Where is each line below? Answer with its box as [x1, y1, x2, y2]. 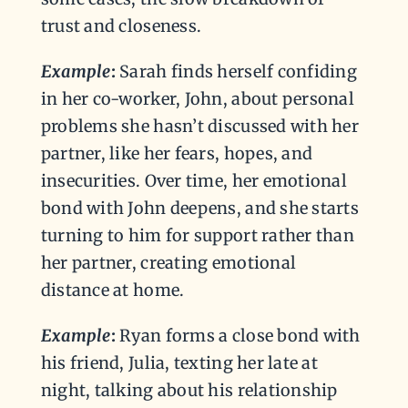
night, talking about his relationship [40, 379, 338, 401]
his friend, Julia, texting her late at [40, 352, 319, 373]
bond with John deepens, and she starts [40, 197, 360, 219]
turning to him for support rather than [40, 224, 355, 246]
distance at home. [40, 279, 185, 301]
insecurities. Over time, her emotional [40, 169, 348, 191]
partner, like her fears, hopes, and [40, 142, 313, 164]
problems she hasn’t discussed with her [40, 115, 360, 137]
